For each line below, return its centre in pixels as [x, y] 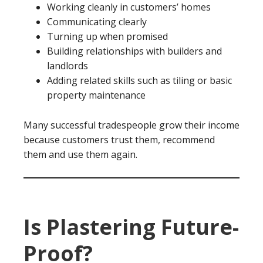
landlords [68, 66]
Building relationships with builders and [134, 51]
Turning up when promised [107, 36]
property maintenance [96, 95]
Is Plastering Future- [131, 227]
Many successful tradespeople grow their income [131, 125]
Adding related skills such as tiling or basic [139, 80]
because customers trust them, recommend [119, 140]
